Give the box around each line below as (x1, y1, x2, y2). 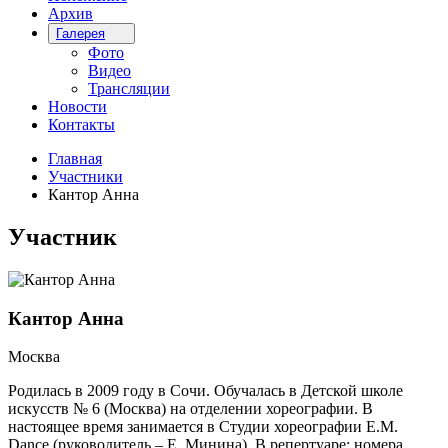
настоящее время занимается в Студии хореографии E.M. (8, 418, 398, 436)
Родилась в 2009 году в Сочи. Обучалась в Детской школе (8, 382, 403, 400)
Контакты (48, 116, 115, 133)
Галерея (56, 26, 105, 41)
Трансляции (88, 80, 170, 97)
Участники (48, 168, 123, 185)
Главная (48, 150, 102, 167)
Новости (48, 98, 107, 115)
